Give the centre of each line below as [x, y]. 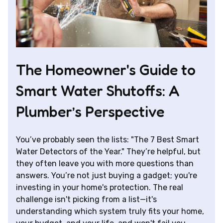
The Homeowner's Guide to [106, 70]
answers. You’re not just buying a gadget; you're [107, 176]
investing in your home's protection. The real [100, 188]
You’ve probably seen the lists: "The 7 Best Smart [108, 140]
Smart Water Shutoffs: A [98, 91]
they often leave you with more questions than [105, 164]
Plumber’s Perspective [90, 112]
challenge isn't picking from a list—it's [86, 200]
